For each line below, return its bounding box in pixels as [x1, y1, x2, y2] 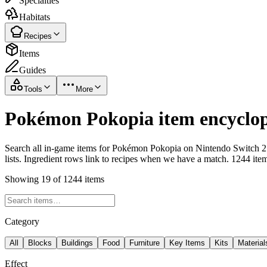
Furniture [129, 238, 160, 247]
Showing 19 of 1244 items [5, 173, 104, 184]
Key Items [169, 238, 205, 247]
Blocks [28, 238, 52, 247]
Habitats [19, 12, 50, 22]
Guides [19, 65, 46, 75]
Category [5, 216, 39, 226]
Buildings [61, 238, 93, 247]
